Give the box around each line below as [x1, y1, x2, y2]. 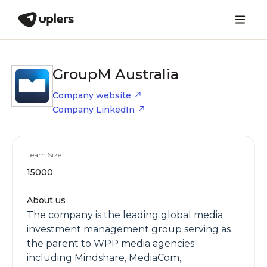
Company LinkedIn [52, 104, 135, 115]
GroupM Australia [52, 66, 179, 83]
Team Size [27, 150, 61, 159]
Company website [52, 90, 131, 101]
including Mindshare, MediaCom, [27, 252, 181, 263]
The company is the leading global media [27, 209, 223, 221]
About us [27, 195, 66, 206]
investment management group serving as [27, 223, 231, 235]
